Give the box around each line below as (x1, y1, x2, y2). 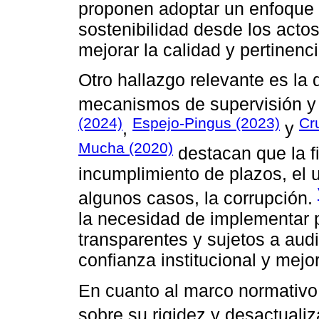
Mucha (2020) (78, 139, 173, 156)
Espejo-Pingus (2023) (132, 115, 280, 132)
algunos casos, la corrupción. (78, 188, 318, 209)
